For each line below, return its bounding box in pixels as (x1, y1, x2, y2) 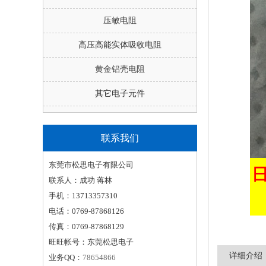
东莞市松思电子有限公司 (49, 160, 134, 169)
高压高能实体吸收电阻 (78, 40, 161, 49)
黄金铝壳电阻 (95, 65, 145, 74)
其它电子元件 (95, 89, 145, 98)
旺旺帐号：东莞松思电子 (49, 237, 134, 246)
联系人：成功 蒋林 (49, 176, 112, 185)
